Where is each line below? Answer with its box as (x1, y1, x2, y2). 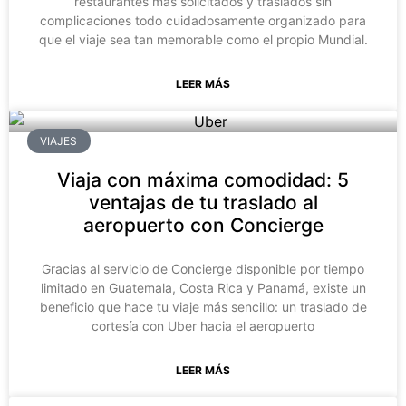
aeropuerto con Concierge (82, 214, 324, 237)
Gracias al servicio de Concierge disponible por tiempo (42, 261, 364, 277)
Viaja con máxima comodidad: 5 (57, 169, 349, 192)
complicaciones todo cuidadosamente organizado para (40, 13, 366, 29)
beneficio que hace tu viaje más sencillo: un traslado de (39, 299, 367, 315)
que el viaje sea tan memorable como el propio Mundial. (38, 32, 368, 48)
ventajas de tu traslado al (88, 191, 318, 215)
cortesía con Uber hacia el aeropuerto (92, 318, 314, 334)
